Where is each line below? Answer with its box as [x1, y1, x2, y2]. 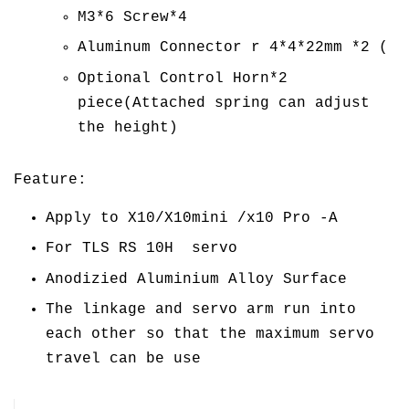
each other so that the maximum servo [46, 326, 374, 343]
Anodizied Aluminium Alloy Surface [46, 270, 347, 288]
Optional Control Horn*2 [78, 69, 288, 87]
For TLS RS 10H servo [46, 240, 237, 257]
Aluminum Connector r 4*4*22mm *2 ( [78, 39, 388, 57]
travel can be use [46, 351, 201, 368]
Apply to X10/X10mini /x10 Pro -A [46, 209, 338, 226]
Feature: [14, 171, 96, 188]
